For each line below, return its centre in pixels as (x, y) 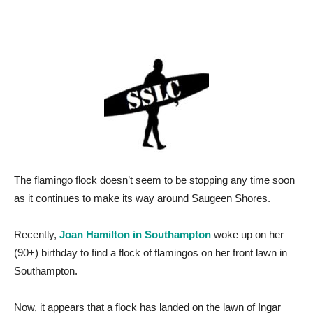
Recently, (37, 234)
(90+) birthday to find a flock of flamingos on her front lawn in (151, 253)
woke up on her (247, 234)
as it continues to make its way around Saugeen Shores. (142, 198)
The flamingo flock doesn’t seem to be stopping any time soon (154, 180)
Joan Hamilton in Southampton (135, 234)
